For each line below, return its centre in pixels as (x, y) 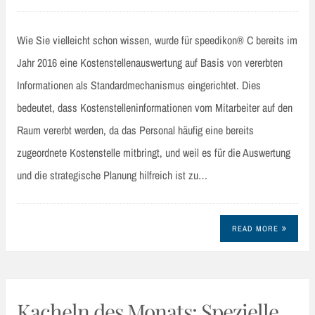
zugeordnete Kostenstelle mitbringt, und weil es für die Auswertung (154, 152)
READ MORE (255, 229)
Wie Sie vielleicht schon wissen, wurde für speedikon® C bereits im (157, 40)
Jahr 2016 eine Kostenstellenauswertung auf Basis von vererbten (150, 62)
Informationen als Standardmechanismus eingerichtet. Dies (139, 85)
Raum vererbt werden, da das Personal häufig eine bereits (135, 130)
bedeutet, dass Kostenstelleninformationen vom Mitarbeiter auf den (155, 107)
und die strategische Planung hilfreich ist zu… (112, 175)
